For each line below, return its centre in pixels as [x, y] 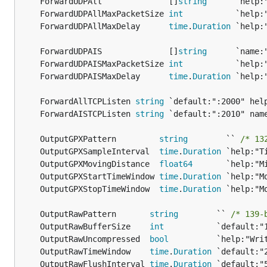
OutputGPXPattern [100, 139]
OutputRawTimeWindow [95, 252]
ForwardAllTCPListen [88, 101]
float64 [176, 164]
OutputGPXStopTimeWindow [100, 189]
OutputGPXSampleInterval [100, 151]
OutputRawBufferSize [95, 226]
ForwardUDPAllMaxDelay [104, 26]
